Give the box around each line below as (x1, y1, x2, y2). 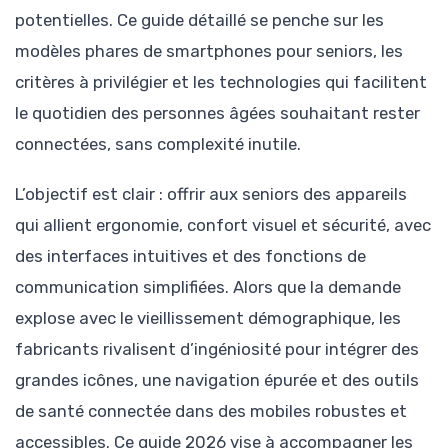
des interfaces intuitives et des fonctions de (15, 246, 366, 267)
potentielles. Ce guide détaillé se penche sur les (15, 10, 384, 30)
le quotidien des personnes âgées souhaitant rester (15, 103, 420, 123)
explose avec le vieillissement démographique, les (15, 308, 401, 329)
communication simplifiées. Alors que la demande (15, 277, 401, 298)
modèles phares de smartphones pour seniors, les (15, 41, 403, 61)
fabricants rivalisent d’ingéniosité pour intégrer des (15, 339, 419, 360)
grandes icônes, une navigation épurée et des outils (15, 370, 419, 391)
